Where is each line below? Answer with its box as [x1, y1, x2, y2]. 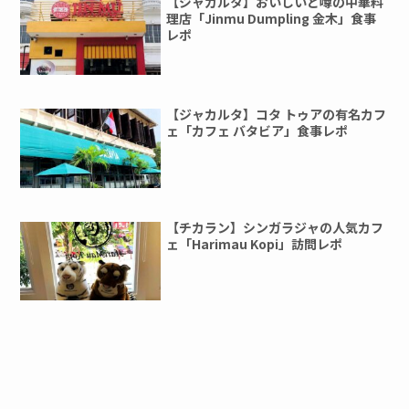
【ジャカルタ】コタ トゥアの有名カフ [166, 105, 387, 124]
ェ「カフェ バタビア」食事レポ [166, 121, 349, 141]
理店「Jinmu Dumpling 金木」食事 [166, 8, 377, 27]
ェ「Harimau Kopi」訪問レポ [166, 234, 343, 253]
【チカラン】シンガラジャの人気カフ [166, 217, 384, 236]
